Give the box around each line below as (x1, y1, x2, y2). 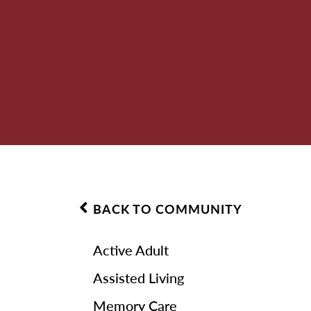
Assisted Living (93, 267, 185, 287)
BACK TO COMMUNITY (93, 199, 243, 217)
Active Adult (93, 239, 169, 260)
